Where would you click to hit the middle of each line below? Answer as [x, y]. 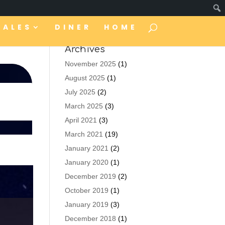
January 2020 [86, 162]
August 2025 [85, 78]
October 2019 [86, 190]
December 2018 [90, 218]
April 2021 [81, 120]
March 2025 [84, 106]
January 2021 [86, 148]
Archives [85, 49]
